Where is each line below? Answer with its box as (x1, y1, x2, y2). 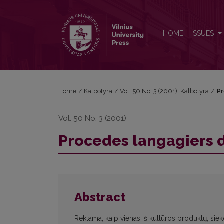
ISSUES (191, 29, 216, 38)
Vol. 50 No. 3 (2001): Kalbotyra (120, 87, 209, 95)
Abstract (74, 190, 125, 205)
